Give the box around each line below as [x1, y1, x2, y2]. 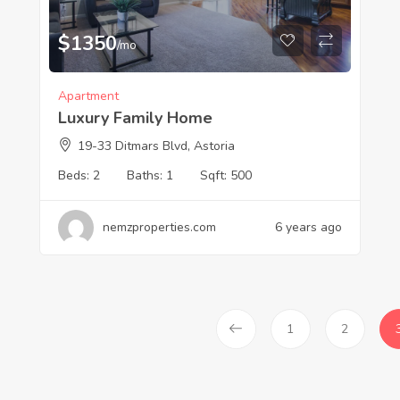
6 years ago [274, 218, 342, 236]
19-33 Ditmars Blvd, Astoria [77, 137, 235, 154]
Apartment [57, 87, 119, 104]
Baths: [126, 166, 166, 184]
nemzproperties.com [102, 218, 216, 236]
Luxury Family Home [57, 106, 212, 129]
